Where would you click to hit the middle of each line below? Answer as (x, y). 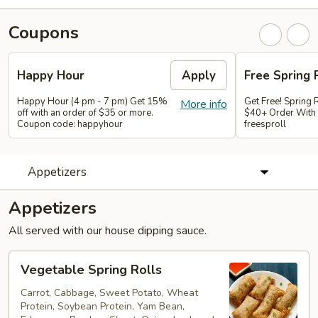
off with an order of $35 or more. (85, 113)
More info (204, 104)
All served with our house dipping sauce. (108, 231)
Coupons (44, 33)
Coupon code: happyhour (70, 124)
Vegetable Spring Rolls (91, 270)
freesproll (265, 124)
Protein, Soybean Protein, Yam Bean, (103, 306)
